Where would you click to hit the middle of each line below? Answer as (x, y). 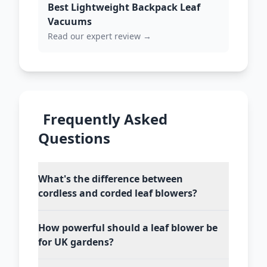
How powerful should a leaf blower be (128, 228)
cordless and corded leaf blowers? (118, 193)
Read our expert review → (100, 36)
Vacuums (70, 21)
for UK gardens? (76, 242)
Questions (74, 138)
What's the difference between (111, 179)
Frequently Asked (105, 119)
